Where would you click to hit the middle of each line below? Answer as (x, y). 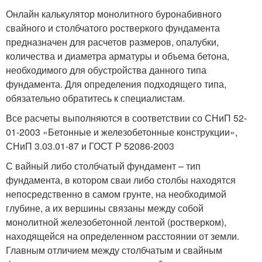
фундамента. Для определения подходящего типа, (116, 84)
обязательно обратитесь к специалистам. (95, 98)
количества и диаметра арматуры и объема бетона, (118, 56)
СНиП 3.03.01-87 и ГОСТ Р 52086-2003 (90, 146)
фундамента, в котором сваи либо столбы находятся (121, 180)
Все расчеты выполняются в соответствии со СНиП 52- (126, 118)
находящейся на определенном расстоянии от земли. (123, 236)
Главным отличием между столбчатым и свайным (114, 250)
